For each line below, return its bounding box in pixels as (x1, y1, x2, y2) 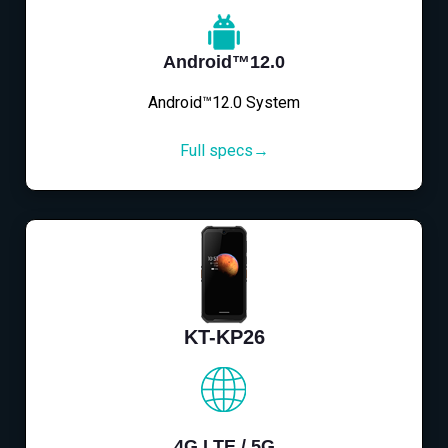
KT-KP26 (183, 326, 265, 349)
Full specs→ (179, 141, 269, 161)
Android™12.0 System (148, 93, 300, 113)
